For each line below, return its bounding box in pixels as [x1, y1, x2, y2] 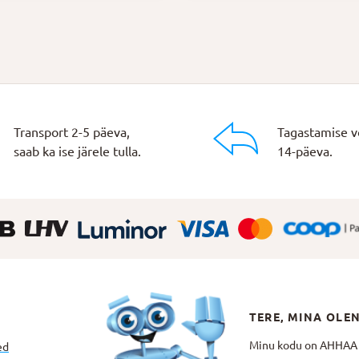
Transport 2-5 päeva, [13, 124, 130, 139]
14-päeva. [276, 143, 333, 159]
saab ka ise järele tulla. [13, 143, 141, 159]
